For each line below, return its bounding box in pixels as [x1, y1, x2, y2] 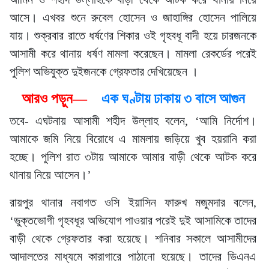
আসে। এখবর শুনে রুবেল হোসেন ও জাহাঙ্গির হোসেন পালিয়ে [10, 11, 256, 24]
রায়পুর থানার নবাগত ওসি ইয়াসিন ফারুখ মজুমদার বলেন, [10, 196, 256, 209]
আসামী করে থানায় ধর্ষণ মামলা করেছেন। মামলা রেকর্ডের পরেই [10, 47, 256, 60]
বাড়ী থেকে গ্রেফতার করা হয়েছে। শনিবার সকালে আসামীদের [10, 232, 256, 245]
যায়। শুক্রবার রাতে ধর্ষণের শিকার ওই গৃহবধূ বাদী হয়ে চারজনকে [10, 29, 256, 42]
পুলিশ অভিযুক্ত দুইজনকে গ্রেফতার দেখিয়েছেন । [10, 65, 198, 78]
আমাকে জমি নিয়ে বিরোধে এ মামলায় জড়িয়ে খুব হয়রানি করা [10, 132, 256, 145]
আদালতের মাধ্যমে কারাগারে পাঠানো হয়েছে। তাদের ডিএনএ [10, 250, 256, 263]
